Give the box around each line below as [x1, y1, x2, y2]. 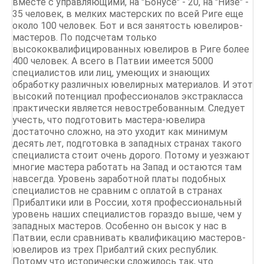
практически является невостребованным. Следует [12, 103, 245, 114]
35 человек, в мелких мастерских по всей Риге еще [12, 8, 243, 19]
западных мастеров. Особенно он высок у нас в [12, 220, 227, 232]
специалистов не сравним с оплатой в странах [12, 185, 222, 196]
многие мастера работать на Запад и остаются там [12, 161, 242, 173]
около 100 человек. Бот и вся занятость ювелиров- [12, 20, 243, 31]
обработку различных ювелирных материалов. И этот [12, 79, 253, 90]
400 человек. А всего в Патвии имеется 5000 [12, 55, 213, 67]
